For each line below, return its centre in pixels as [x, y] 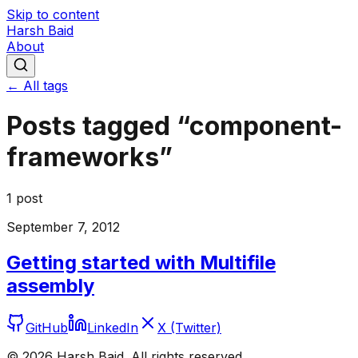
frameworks [83, 157]
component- [266, 126]
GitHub [47, 327]
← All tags [37, 86]
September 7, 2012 [63, 227]
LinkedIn [113, 327]
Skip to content [53, 14]
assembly [50, 285]
